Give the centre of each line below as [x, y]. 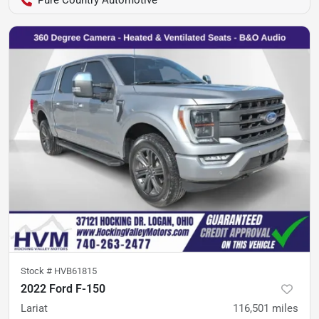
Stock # [37, 271]
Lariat [34, 308]
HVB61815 [75, 271]
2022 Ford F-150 [63, 288]
